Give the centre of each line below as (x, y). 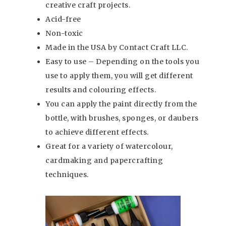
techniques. (67, 175)
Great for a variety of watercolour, (109, 147)
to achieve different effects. (97, 132)
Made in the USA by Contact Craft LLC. (117, 48)
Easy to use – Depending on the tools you (122, 62)
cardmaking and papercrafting (104, 161)
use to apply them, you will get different (119, 76)
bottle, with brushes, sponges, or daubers (122, 118)
